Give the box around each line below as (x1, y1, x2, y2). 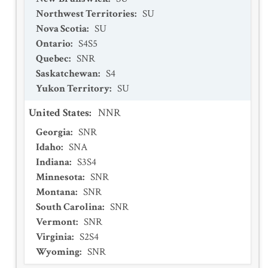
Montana (36, 185, 75, 199)
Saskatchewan (36, 67, 98, 80)
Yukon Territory (36, 82, 109, 95)
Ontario (36, 37, 71, 50)
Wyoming (36, 245, 80, 258)
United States (29, 106, 89, 120)
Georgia (36, 126, 71, 139)
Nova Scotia (36, 22, 87, 35)
